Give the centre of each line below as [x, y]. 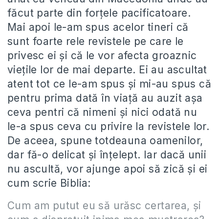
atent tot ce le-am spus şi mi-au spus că [109, 84]
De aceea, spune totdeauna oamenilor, [105, 140]
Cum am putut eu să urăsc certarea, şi [104, 205]
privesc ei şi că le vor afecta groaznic [102, 55]
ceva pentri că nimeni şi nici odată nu [102, 112]
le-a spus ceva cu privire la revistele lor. [109, 126]
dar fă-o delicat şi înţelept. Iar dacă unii [107, 154]
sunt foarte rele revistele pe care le [96, 41]
